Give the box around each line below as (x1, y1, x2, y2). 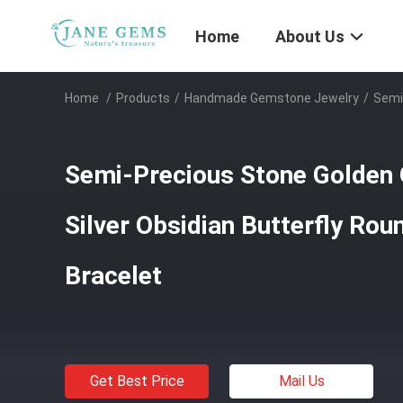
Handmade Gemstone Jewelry (184, 91, 359, 105)
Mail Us (278, 372, 325, 390)
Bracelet (65, 261, 162, 291)
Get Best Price (89, 372, 184, 390)
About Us (275, 27, 345, 47)
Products (116, 91, 170, 105)
